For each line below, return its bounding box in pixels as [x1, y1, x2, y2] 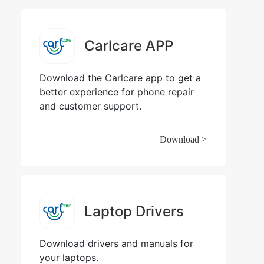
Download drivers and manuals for [39, 237, 193, 249]
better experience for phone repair [39, 85, 194, 98]
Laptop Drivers [84, 202, 184, 220]
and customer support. [39, 100, 141, 112]
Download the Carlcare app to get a [39, 71, 201, 84]
